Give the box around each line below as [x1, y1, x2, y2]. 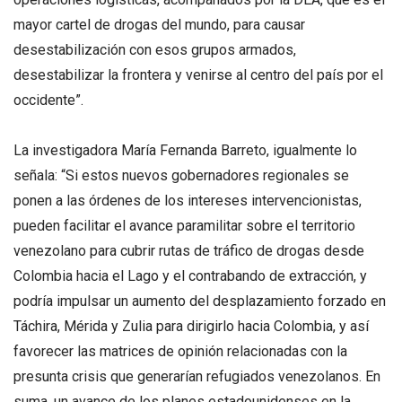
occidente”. [13, 92, 83, 109]
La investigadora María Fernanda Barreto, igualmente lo [13, 141, 357, 159]
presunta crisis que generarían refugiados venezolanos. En [13, 367, 380, 385]
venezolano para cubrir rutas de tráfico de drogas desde [13, 241, 364, 259]
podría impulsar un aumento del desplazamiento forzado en [13, 292, 386, 310]
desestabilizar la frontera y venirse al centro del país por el [13, 66, 383, 84]
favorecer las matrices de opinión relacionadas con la [13, 342, 347, 360]
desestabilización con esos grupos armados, [13, 41, 296, 59]
